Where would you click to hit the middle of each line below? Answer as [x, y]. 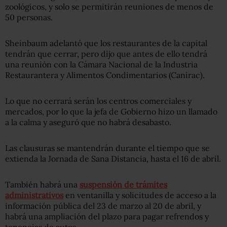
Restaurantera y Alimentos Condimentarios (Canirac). [105, 75]
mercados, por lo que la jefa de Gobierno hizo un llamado [111, 111]
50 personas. [29, 17]
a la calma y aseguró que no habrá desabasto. [88, 122]
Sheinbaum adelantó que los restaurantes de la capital [106, 43]
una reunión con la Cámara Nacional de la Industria [101, 64]
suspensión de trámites [123, 184]
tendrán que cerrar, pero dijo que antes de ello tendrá [106, 53]
